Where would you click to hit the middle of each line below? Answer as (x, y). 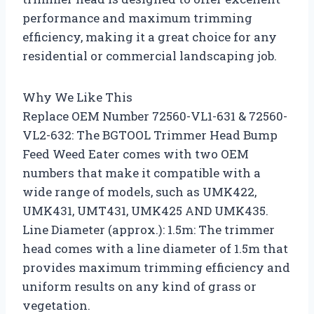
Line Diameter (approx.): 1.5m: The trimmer (149, 229)
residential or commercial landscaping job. (150, 55)
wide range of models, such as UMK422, (139, 191)
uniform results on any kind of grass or (139, 286)
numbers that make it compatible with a (142, 172)
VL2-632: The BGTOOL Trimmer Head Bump (150, 135)
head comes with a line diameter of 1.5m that (155, 248)
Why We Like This (77, 97)
